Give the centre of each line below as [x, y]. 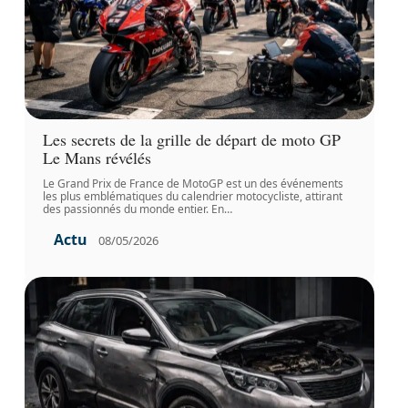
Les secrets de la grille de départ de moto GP [191, 140]
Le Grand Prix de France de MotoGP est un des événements [193, 184]
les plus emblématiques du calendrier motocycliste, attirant [192, 197]
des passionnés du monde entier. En [133, 209]
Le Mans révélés [97, 158]
